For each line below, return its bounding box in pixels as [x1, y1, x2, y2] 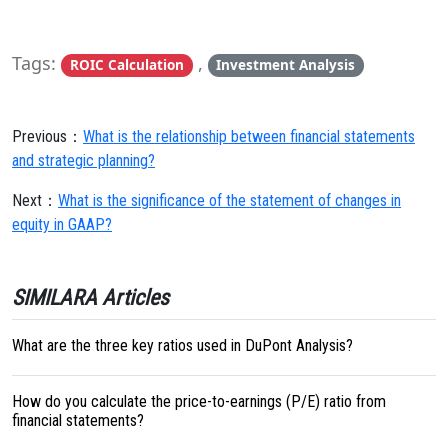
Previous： [12, 127, 83, 146]
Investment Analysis [216, 56, 356, 74]
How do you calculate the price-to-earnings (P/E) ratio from [12, 392, 386, 411]
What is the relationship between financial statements [83, 127, 415, 146]
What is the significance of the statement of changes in [58, 191, 401, 210]
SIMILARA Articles [12, 285, 169, 310]
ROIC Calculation [69, 56, 184, 74]
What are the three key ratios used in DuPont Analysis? [12, 336, 353, 355]
